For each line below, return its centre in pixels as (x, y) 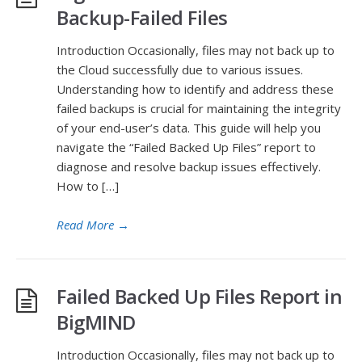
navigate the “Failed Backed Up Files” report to (186, 147)
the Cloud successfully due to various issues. (180, 69)
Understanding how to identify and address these (195, 89)
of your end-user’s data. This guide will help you (189, 128)
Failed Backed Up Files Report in (199, 296)
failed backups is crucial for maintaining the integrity (199, 108)
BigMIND (96, 322)
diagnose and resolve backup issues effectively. (189, 166)
